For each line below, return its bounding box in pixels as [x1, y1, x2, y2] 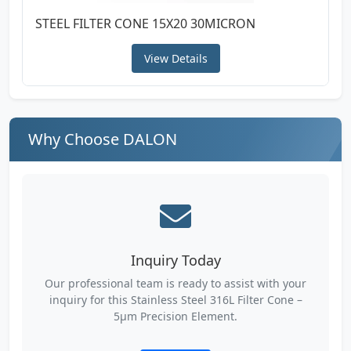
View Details [143, 50, 208, 66]
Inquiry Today [130, 250, 221, 270]
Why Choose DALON [28, 128, 177, 150]
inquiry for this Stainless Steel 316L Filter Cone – [49, 291, 302, 307]
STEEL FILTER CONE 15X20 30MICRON [35, 14, 255, 32]
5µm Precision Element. [114, 308, 237, 324]
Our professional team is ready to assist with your [45, 275, 306, 291]
